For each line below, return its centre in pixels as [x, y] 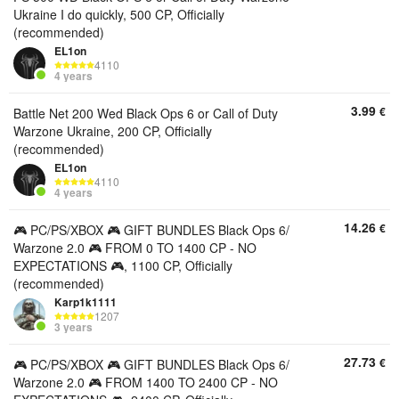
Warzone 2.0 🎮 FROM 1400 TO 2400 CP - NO [146, 382]
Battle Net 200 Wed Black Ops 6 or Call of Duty [146, 113]
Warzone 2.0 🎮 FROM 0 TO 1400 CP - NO [135, 248]
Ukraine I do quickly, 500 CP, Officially [119, 14]
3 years [73, 327]
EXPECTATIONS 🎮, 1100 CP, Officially [123, 265]
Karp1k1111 [85, 302]
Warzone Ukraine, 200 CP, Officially [113, 131]
